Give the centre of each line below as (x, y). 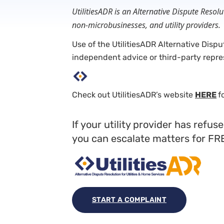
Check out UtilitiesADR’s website (133, 95)
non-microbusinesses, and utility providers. (146, 25)
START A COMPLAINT (129, 200)
